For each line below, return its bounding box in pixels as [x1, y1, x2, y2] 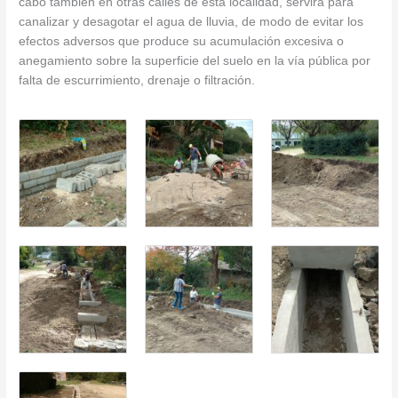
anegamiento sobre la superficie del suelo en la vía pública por [19, 53, 371, 68]
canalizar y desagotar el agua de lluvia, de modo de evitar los [19, 14, 364, 28]
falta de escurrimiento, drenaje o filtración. [19, 73, 256, 87]
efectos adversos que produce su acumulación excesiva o [19, 34, 345, 48]
